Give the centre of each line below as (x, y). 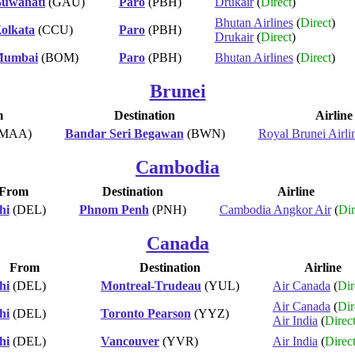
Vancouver (130, 341)
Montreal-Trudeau (151, 285)
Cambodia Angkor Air (275, 209)
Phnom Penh (114, 209)
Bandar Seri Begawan (124, 133)
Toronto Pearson (146, 313)
